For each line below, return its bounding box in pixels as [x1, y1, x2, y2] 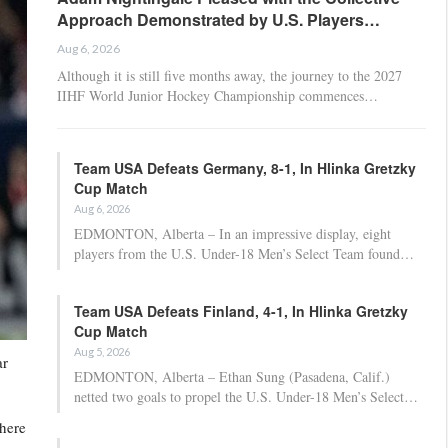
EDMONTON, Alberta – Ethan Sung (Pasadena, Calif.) [74, 366, 390, 386]
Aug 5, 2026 [74, 344, 130, 358]
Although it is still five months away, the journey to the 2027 [57, 65, 402, 85]
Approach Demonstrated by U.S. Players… [57, 7, 380, 31]
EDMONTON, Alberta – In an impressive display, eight [74, 223, 391, 243]
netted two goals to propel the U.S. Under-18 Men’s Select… [74, 386, 418, 406]
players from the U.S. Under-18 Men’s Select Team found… [74, 243, 414, 263]
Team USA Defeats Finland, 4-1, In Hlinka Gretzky [74, 300, 408, 321]
